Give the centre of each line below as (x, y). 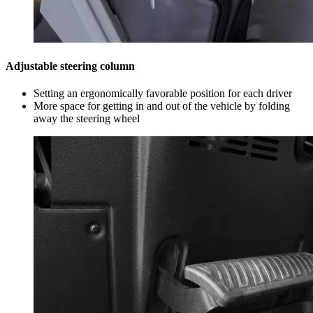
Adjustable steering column (70, 66)
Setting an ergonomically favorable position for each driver (163, 94)
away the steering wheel (87, 119)
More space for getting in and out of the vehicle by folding (162, 106)
